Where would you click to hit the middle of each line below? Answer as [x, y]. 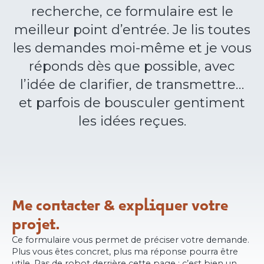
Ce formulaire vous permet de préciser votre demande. [131, 240]
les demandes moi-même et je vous [132, 48]
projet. [36, 225]
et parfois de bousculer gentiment [132, 103]
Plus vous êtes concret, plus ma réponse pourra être [125, 252]
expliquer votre [173, 206]
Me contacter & [65, 206]
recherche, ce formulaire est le [132, 11]
